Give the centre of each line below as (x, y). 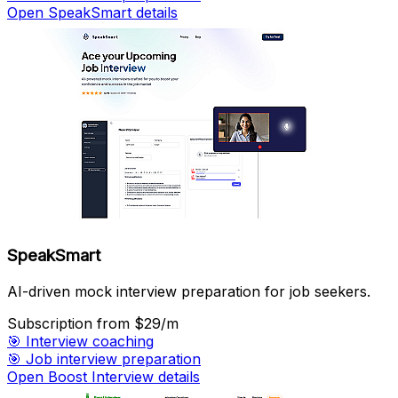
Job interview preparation (113, 358)
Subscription (52, 323)
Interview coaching (90, 341)
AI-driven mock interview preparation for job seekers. (189, 291)
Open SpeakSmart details (92, 12)
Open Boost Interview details (103, 376)
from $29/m (138, 323)
